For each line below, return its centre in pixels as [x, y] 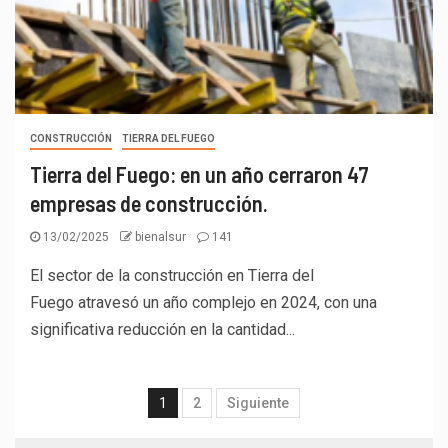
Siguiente [258, 402]
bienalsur [162, 236]
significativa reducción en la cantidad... [162, 329]
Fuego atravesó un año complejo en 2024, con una [203, 302]
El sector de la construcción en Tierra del [172, 275]
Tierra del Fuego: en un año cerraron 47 [199, 173]
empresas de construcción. [149, 202]
